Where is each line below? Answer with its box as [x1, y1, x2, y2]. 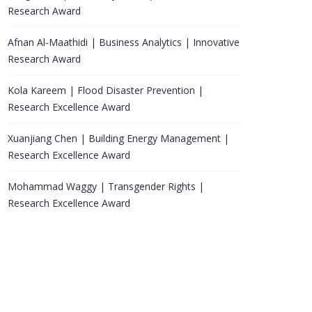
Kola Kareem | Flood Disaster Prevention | [8, 84, 203, 97]
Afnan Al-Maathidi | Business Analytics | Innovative [8, 36, 240, 49]
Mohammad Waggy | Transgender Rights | [8, 180, 204, 193]
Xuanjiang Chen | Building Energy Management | [8, 132, 229, 145]
